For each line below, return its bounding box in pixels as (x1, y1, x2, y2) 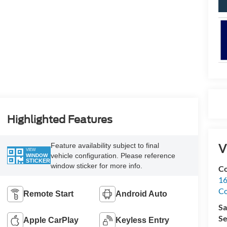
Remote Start (23, 189, 73, 198)
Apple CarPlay (23, 215, 79, 224)
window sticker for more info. (50, 161, 142, 170)
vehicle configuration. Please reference (50, 151, 175, 160)
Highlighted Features (7, 113, 112, 126)
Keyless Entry (116, 215, 170, 224)
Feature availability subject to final (50, 141, 159, 149)
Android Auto (116, 189, 168, 198)
